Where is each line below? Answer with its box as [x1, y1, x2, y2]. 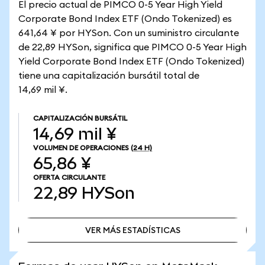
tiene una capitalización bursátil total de [18, 71, 199, 80]
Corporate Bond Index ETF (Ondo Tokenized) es [18, 14, 232, 24]
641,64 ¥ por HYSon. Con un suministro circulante [18, 28, 239, 38]
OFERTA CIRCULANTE [33, 174, 105, 181]
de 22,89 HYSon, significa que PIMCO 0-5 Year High [18, 43, 247, 52]
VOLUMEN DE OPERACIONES [33, 144, 129, 151]
